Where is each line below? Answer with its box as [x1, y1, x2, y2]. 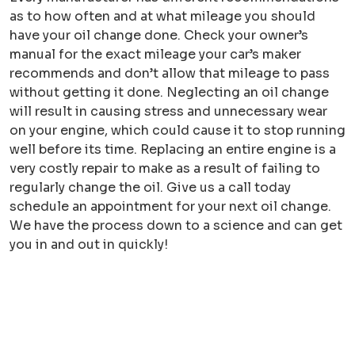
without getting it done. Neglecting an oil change [10, 84, 329, 101]
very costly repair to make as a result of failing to [10, 160, 320, 177]
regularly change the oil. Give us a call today [10, 179, 291, 196]
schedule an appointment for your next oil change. [10, 198, 331, 215]
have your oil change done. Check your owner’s [10, 27, 308, 44]
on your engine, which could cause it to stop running [10, 122, 345, 139]
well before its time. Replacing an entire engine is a [10, 141, 336, 158]
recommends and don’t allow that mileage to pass [10, 65, 330, 82]
